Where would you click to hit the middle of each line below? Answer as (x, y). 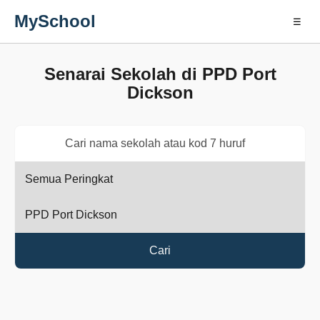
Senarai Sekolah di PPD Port (160, 74)
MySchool (55, 21)
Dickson (160, 92)
